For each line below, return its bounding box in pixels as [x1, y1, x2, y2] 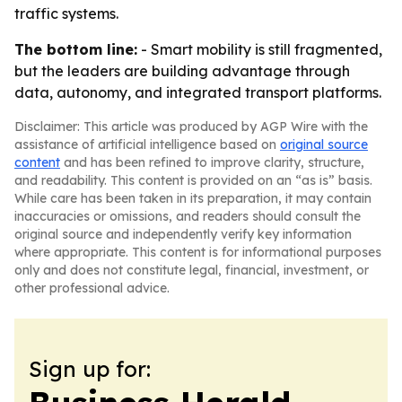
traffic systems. [14, 4, 118, 22]
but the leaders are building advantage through [14, 62, 350, 80]
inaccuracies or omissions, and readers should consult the [14, 208, 361, 224]
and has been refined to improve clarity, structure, [60, 154, 364, 170]
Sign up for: [29, 355, 151, 382]
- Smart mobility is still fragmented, [137, 40, 382, 58]
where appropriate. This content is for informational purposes [14, 244, 381, 260]
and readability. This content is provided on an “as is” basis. [14, 172, 372, 188]
